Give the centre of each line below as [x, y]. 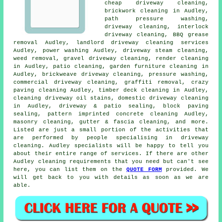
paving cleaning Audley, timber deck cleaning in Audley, [111, 90]
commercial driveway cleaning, [69, 83]
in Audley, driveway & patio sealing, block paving [111, 106]
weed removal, [39, 59]
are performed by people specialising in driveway [111, 138]
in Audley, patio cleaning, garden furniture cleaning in [111, 67]
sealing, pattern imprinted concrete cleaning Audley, [111, 114]
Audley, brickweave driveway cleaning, [81, 75]
